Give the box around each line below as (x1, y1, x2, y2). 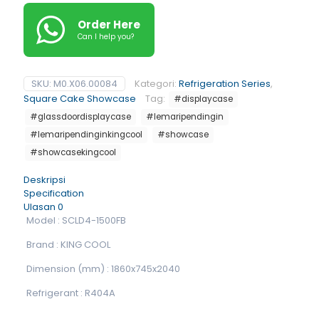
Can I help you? (78, 31, 134, 42)
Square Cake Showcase (23, 92, 136, 105)
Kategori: (135, 77, 179, 90)
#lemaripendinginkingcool (30, 129, 142, 140)
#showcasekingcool (30, 147, 116, 158)
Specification (23, 187, 84, 200)
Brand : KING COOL (26, 238, 110, 251)
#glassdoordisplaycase (30, 111, 131, 122)
